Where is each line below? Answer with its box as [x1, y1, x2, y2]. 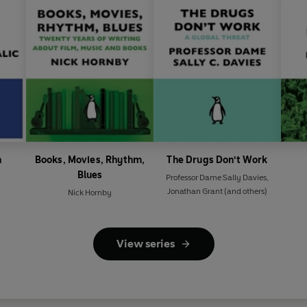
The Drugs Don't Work [167, 154, 268, 167]
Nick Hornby [68, 188, 112, 198]
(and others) [223, 186, 267, 197]
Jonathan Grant [167, 186, 223, 197]
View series [116, 237, 175, 251]
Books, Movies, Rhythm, [34, 154, 145, 167]
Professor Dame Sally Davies [166, 173, 267, 183]
